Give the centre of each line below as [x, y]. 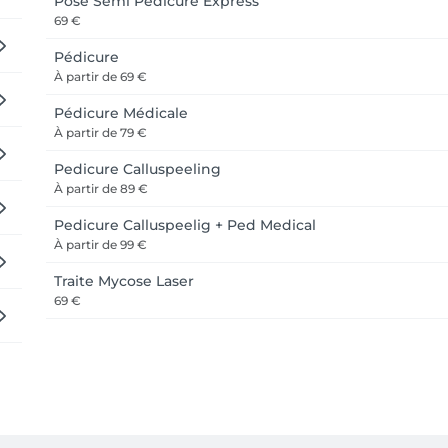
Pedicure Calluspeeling [137, 169]
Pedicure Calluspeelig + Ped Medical [185, 225]
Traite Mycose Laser [124, 281]
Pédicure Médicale [121, 113]
